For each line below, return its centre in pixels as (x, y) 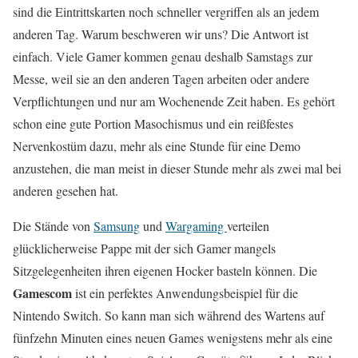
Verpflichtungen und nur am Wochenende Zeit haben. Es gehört (174, 101)
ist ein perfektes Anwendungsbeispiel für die (185, 293)
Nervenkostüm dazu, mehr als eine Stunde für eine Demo (157, 146)
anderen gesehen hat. (66, 191)
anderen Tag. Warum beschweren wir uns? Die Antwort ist (161, 34)
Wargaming (196, 226)
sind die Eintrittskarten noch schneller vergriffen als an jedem (166, 12)
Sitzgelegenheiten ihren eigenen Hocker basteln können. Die (165, 271)
